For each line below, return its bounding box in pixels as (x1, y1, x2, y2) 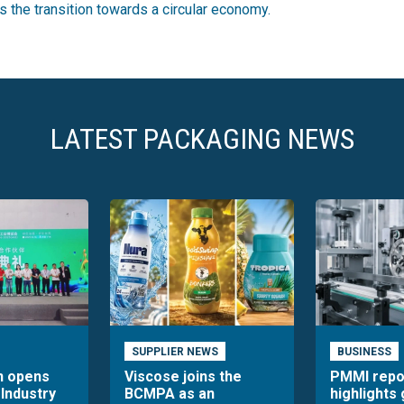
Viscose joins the (124, 367, 242, 385)
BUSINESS (336, 344, 391, 358)
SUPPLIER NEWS (131, 344, 218, 358)
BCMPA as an (124, 384, 215, 402)
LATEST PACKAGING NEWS (50, 121, 354, 156)
